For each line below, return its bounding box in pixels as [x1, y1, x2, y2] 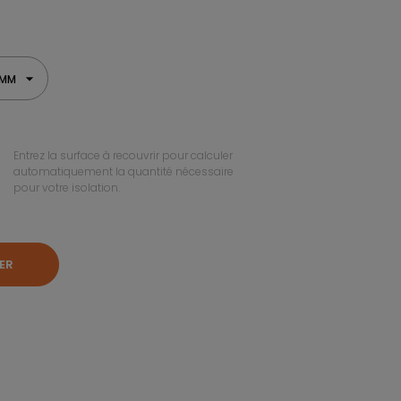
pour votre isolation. [13, 180, 120, 196]
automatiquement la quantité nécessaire [13, 164, 234, 180]
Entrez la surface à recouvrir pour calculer [13, 148, 233, 164]
